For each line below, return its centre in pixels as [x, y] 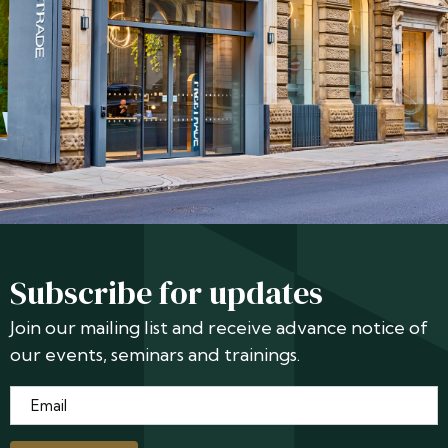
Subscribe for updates [166, 292]
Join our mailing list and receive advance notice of [218, 327]
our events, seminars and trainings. [154, 354]
